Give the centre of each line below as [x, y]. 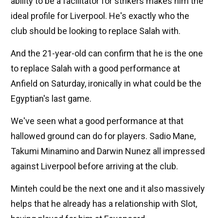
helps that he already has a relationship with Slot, [104, 204]
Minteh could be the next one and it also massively [108, 189]
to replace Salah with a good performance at [95, 69]
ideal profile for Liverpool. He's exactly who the [100, 16]
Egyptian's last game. [51, 99]
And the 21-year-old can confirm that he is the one [107, 54]
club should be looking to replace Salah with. [96, 31]
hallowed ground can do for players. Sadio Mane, [103, 136]
